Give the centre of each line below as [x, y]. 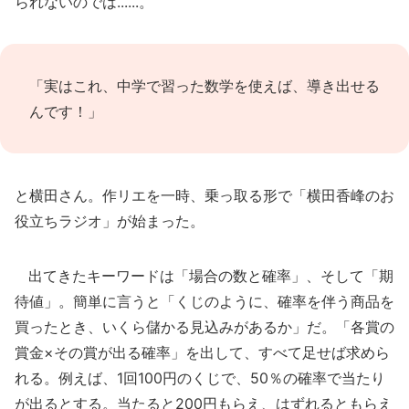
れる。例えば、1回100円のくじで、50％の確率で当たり [200, 378]
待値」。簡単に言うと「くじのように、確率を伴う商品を [204, 301]
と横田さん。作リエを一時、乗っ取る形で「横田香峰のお [204, 195]
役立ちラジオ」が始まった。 [110, 221]
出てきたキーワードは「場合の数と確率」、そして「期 [204, 276]
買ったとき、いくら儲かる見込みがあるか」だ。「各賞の [204, 327]
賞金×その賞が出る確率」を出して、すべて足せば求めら [202, 352]
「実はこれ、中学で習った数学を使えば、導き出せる [204, 86]
